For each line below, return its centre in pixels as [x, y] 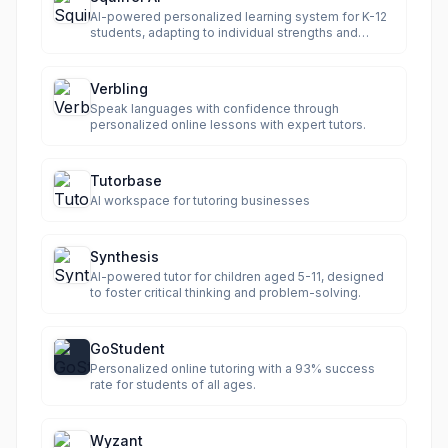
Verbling [119, 88]
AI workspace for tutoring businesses [200, 200]
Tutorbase [126, 180]
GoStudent [127, 348]
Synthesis [124, 256]
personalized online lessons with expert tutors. [228, 124]
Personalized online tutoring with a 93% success [232, 368]
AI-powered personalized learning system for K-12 [238, 16]
